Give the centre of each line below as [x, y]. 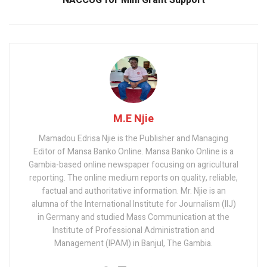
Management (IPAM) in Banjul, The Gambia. [133, 244]
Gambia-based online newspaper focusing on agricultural [133, 165]
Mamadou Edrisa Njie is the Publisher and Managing [133, 139]
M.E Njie [133, 119]
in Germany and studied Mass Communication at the [133, 218]
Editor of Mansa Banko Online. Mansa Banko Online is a [133, 152]
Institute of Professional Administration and [133, 231]
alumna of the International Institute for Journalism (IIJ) [133, 204]
